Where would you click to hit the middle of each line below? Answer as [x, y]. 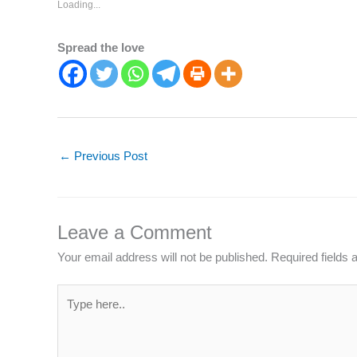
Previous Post [109, 155]
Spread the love [101, 48]
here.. [71, 312]
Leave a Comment [135, 232]
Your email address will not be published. [163, 257]
